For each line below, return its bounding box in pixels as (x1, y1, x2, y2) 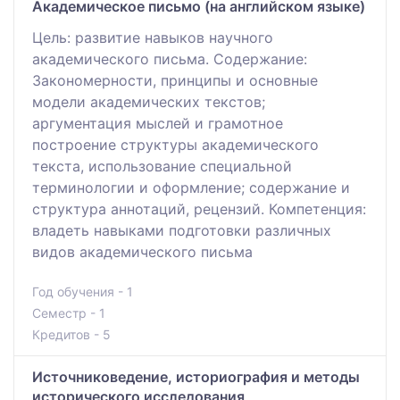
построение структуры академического (32, 136, 319, 154)
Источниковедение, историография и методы (32, 368, 360, 387)
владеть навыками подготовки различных (32, 221, 331, 240)
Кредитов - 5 (32, 327, 111, 343)
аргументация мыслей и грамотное (32, 114, 283, 133)
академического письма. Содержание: (32, 50, 307, 69)
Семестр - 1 (32, 305, 105, 321)
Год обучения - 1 (32, 284, 133, 300)
